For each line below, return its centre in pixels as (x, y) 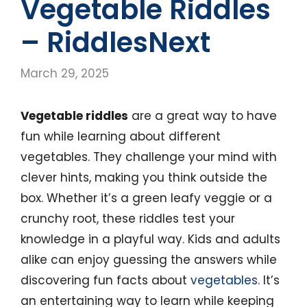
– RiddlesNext (115, 43)
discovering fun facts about (106, 280)
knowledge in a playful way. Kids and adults (150, 239)
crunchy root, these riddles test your (128, 218)
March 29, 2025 (65, 73)
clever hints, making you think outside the (144, 177)
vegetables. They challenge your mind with (149, 157)
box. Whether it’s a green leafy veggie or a (146, 198)
